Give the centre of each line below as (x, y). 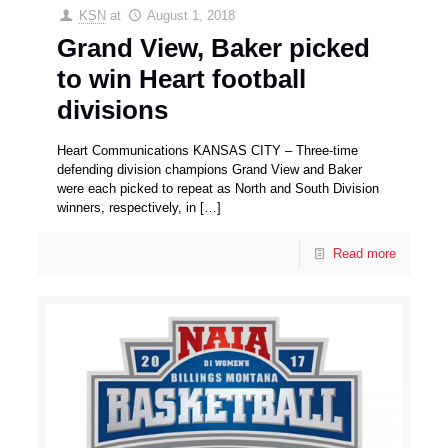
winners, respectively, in (127, 208)
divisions (113, 110)
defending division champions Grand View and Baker (210, 170)
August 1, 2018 (190, 16)
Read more (364, 254)
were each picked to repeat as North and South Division (218, 189)
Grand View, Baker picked (214, 48)
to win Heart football (182, 79)
